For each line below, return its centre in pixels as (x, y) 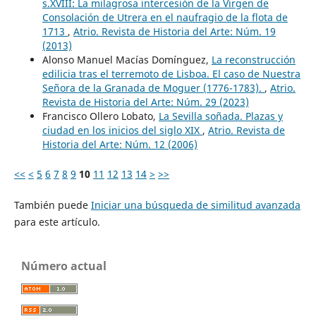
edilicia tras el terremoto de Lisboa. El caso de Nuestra (171, 73)
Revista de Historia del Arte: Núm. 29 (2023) (145, 102)
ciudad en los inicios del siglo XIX (122, 130)
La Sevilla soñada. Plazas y (220, 116)
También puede (52, 205)
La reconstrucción (253, 59)
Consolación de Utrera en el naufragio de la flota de (165, 17)
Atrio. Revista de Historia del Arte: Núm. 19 (174, 31)
